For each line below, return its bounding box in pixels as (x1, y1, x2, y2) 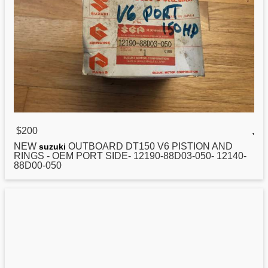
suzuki (39, 142, 66, 151)
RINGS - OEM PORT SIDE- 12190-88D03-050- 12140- (14, 151, 246, 161)
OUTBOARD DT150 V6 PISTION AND (66, 141, 233, 151)
